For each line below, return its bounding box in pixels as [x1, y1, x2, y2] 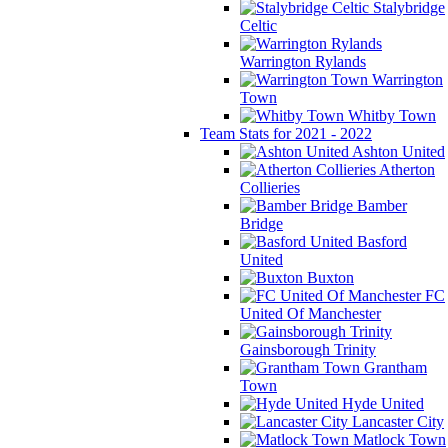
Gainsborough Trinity [240, 340, 376, 358]
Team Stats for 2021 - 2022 [200, 124, 372, 142]
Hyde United [338, 394, 424, 412]
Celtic [240, 16, 277, 34]
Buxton [303, 268, 354, 286]
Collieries [240, 178, 300, 196]
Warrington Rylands [240, 52, 366, 70]
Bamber [353, 196, 407, 214]
